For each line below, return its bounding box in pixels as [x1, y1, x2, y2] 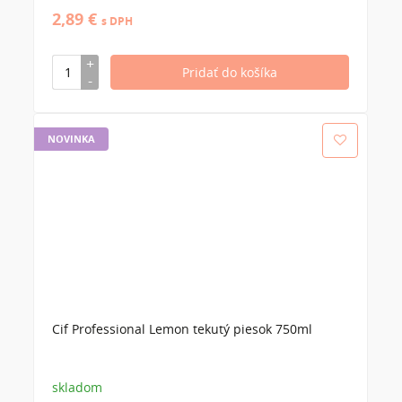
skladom [52, 378, 102, 396]
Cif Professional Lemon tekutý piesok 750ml [52, 319, 312, 337]
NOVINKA [48, 131, 95, 145]
